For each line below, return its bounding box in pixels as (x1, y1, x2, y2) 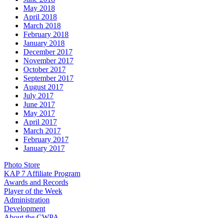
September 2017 (23, 73, 73, 82)
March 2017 (23, 126, 61, 135)
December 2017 (23, 47, 73, 56)
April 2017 (23, 117, 57, 126)
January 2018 (23, 38, 65, 47)
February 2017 (23, 135, 69, 144)
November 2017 (23, 56, 73, 65)
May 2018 (23, 3, 55, 12)
